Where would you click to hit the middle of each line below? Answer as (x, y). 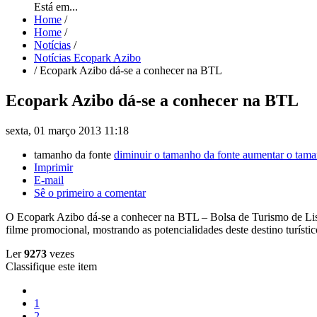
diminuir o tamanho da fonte (177, 155)
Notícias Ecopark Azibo (87, 58)
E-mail (49, 180)
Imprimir (53, 168)
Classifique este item (51, 267)
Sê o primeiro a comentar (90, 193)
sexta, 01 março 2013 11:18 (67, 131)
